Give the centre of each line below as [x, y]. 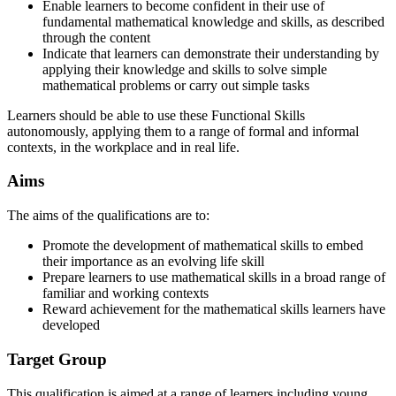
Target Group [57, 359]
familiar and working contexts [126, 293]
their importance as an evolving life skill [153, 262]
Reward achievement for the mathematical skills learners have [214, 309]
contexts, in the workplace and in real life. [123, 147]
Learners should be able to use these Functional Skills [156, 115]
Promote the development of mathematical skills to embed [203, 246]
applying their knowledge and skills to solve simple [185, 69]
